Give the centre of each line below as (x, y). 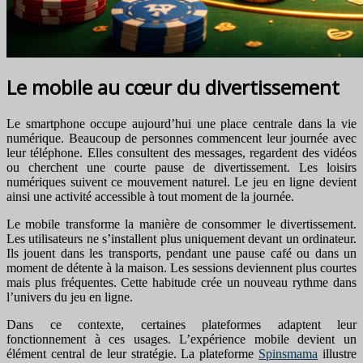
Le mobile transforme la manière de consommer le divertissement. (181, 224)
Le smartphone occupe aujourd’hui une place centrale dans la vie (181, 123)
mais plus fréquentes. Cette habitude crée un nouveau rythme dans (181, 282)
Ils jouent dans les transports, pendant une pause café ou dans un (181, 253)
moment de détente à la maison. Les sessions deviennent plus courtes (181, 267)
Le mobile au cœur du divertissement (173, 87)
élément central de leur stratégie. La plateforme (133, 353)
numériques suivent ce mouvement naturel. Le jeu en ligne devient (181, 181)
